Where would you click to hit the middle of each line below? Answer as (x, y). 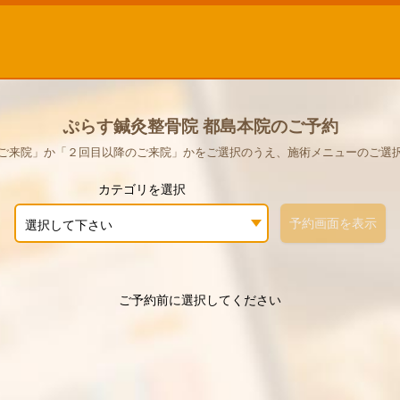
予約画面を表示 (333, 223)
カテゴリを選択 (142, 189)
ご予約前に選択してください (200, 300)
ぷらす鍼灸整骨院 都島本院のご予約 (200, 125)
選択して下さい (69, 225)
